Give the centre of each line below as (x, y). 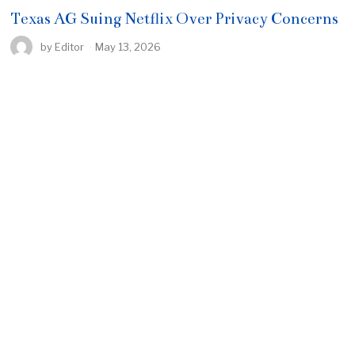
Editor (70, 46)
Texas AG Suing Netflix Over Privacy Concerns (175, 18)
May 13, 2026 (128, 46)
